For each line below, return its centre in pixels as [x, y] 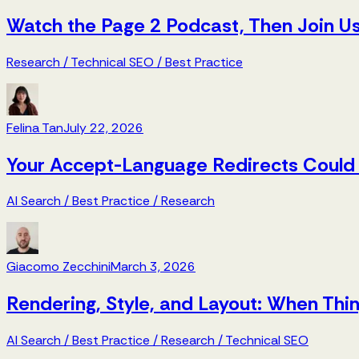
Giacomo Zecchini [58, 267]
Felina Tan [35, 127]
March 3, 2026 [153, 267]
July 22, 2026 [103, 127]
